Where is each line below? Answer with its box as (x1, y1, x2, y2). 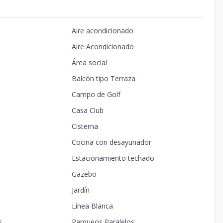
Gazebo (71, 169, 97, 179)
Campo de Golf (71, 90, 120, 100)
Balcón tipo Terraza (71, 74, 135, 84)
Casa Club (71, 106, 104, 115)
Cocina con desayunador (71, 137, 151, 147)
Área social (71, 58, 107, 68)
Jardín (71, 185, 90, 195)
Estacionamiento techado (71, 153, 154, 163)
